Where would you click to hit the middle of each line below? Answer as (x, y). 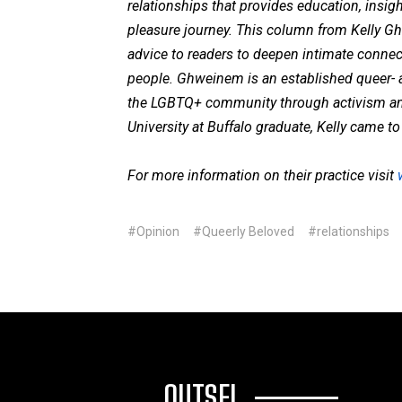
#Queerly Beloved (244, 232)
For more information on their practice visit (262, 176)
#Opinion (153, 232)
